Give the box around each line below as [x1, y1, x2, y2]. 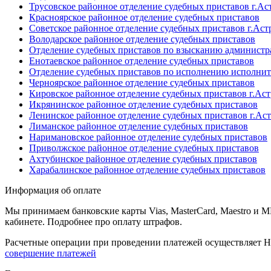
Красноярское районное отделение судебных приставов [29, 11, 260, 22]
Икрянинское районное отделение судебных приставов [29, 99, 258, 109]
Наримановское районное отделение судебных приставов [29, 131, 267, 142]
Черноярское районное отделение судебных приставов [29, 77, 255, 88]
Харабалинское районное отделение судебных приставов [29, 164, 266, 175]
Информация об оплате [5, 184, 101, 195]
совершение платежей [5, 247, 96, 258]
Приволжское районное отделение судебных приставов [29, 142, 259, 153]
